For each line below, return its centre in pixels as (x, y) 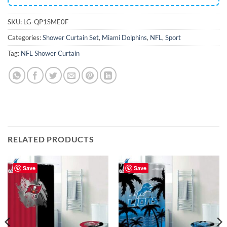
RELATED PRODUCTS (51, 139)
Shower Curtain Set (71, 37)
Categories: (25, 37)
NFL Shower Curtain (50, 53)
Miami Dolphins (124, 37)
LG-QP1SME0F (46, 22)
